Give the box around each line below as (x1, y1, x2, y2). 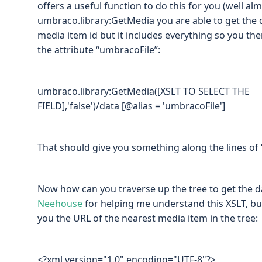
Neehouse (37, 196, 82, 210)
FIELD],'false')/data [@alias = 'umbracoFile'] (37, 99, 225, 112)
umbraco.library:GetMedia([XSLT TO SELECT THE (37, 84, 250, 98)
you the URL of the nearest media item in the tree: (37, 211, 258, 225)
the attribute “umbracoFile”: (37, 43, 160, 56)
